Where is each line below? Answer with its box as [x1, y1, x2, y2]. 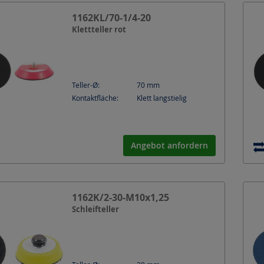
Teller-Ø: [72, 80, 100, 90]
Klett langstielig [137, 93, 187, 103]
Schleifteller [72, 203, 119, 214]
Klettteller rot [72, 24, 126, 35]
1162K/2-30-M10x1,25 [72, 191, 169, 204]
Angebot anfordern [131, 140, 208, 151]
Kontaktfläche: [72, 93, 118, 103]
